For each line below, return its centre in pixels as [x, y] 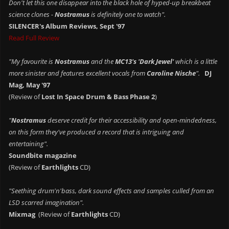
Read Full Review [34, 38]
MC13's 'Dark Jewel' [145, 61]
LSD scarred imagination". [47, 202]
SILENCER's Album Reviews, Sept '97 [67, 26]
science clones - [32, 14]
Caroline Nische [171, 73]
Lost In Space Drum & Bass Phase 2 [98, 97]
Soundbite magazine [43, 155]
